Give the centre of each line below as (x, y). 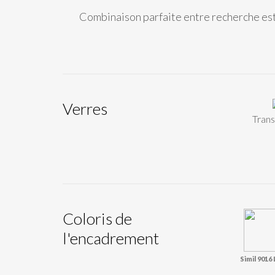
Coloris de (97, 219)
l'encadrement (111, 238)
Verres (85, 109)
